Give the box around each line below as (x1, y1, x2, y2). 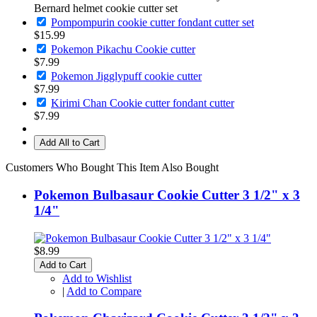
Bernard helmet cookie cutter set (34, 2, 178, 15)
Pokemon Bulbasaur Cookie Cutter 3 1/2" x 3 (34, 188, 300, 202)
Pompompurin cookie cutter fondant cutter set (51, 16, 254, 29)
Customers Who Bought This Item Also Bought (6, 161, 219, 174)
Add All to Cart (40, 137, 100, 149)
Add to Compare (67, 284, 142, 297)
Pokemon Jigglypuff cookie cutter (51, 70, 202, 83)
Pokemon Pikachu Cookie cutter (51, 43, 195, 56)
